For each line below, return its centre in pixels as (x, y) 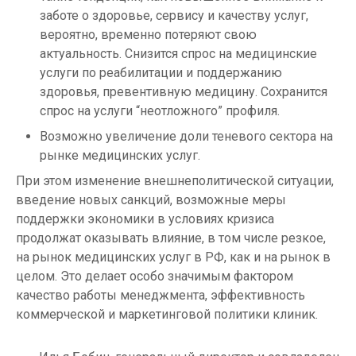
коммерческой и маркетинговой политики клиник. (167, 315)
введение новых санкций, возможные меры (151, 200)
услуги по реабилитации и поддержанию (161, 73)
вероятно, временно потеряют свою (148, 35)
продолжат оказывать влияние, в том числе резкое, (171, 238)
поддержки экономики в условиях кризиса (145, 219)
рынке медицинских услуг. (120, 156)
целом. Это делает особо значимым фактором (155, 277)
